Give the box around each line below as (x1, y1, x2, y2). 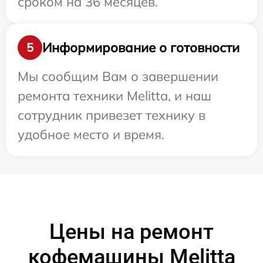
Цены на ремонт (49, 220, 214, 244)
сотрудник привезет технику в (18, 107, 205, 123)
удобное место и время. (18, 126, 164, 143)
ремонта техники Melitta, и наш (18, 87, 211, 104)
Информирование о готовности (42, 39, 240, 56)
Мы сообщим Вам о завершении (18, 68, 218, 85)
